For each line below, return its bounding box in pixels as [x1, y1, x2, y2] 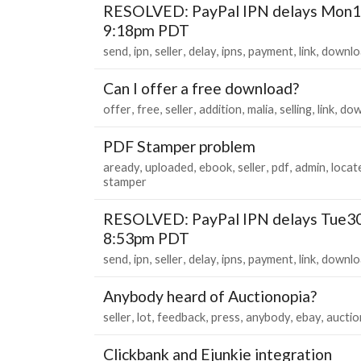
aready [103, 160, 139, 174]
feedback [157, 309, 205, 324]
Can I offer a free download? [103, 78, 299, 98]
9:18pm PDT [103, 20, 189, 39]
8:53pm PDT [103, 228, 189, 247]
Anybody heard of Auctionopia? [103, 286, 317, 305]
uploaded [145, 160, 193, 174]
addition [199, 102, 242, 116]
